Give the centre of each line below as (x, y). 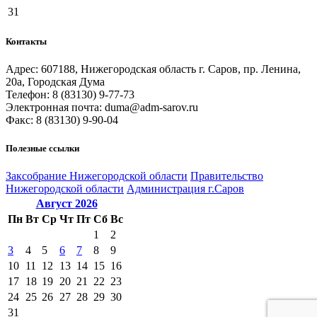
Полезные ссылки (42, 148)
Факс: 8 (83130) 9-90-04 (62, 120)
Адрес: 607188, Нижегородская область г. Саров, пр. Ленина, (153, 69)
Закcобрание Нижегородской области (97, 175)
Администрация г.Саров (185, 188)
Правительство (227, 175)
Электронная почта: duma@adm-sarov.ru (102, 108)
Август (55, 203)
